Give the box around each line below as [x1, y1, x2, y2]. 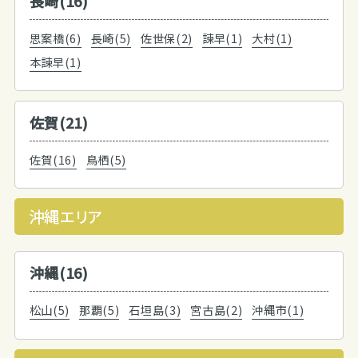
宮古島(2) [190, 301, 243, 319]
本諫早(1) [29, 53, 82, 70]
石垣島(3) [129, 301, 181, 319]
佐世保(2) [141, 30, 193, 47]
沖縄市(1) [252, 301, 304, 319]
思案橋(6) [29, 30, 82, 47]
